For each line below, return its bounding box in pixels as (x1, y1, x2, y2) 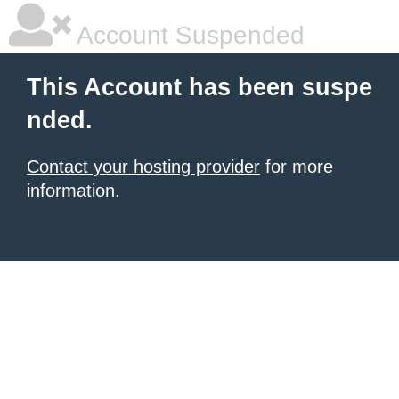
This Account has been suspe (27, 74, 372, 101)
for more (260, 157, 333, 176)
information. (27, 181, 120, 200)
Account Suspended (71, 21, 305, 49)
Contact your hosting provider (27, 157, 260, 176)
